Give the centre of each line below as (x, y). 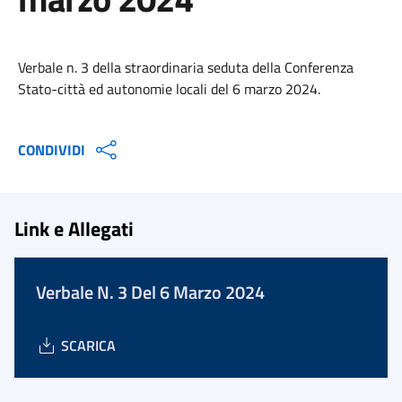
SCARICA (88, 345)
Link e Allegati (74, 228)
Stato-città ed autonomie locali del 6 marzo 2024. (169, 89)
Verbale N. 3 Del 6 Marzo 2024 (150, 292)
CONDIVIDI (52, 150)
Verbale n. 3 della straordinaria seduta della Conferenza (186, 67)
